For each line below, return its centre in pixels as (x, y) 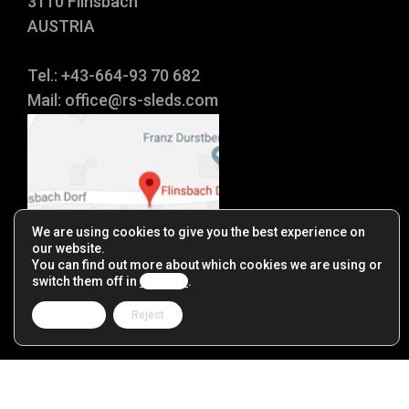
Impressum (115, 393)
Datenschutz (195, 393)
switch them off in (86, 281)
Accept (69, 315)
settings (164, 281)
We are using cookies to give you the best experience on (199, 232)
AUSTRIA (61, 26)
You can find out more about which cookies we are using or (207, 265)
